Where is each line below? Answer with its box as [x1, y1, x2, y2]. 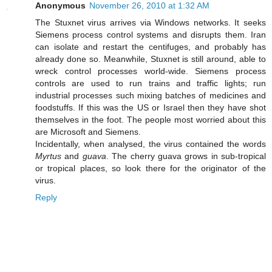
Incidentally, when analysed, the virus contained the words [35, 138, 266, 149]
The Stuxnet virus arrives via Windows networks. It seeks [35, 17, 266, 27]
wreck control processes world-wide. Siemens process [35, 66, 266, 76]
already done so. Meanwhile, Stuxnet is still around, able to [35, 53, 266, 64]
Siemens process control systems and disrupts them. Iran [35, 29, 266, 39]
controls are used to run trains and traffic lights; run [35, 78, 266, 88]
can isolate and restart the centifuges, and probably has [35, 41, 266, 52]
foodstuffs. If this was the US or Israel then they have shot [35, 102, 266, 112]
